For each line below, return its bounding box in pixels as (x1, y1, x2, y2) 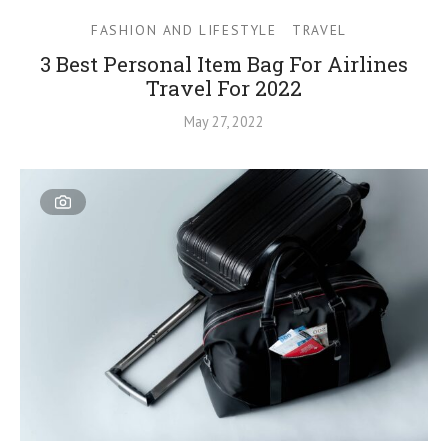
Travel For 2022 (146, 73, 302, 102)
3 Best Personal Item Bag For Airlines (40, 49, 408, 78)
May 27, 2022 (184, 111, 264, 131)
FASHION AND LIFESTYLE (91, 20, 277, 39)
